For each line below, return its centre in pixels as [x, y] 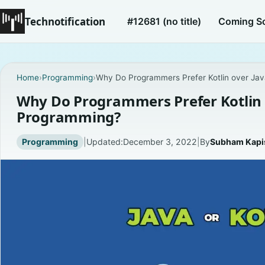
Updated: [104, 142]
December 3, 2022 [160, 142]
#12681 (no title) [164, 21]
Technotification [65, 21]
